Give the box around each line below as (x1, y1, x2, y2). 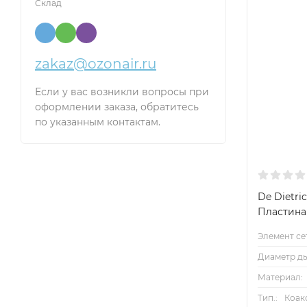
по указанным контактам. (35, 116, 160, 128)
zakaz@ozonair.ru (35, 56, 156, 72)
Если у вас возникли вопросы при (35, 86, 209, 98)
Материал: (258, 271, 303, 282)
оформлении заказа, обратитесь (35, 101, 199, 113)
